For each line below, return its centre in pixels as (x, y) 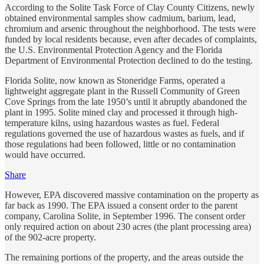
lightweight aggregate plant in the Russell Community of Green (122, 91)
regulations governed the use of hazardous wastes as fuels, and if (124, 133)
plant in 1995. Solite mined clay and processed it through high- (121, 112)
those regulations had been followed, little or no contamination (120, 144)
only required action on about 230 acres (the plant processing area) (128, 226)
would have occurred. (45, 154)
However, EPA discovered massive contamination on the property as (132, 194)
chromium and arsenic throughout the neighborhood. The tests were (130, 28)
